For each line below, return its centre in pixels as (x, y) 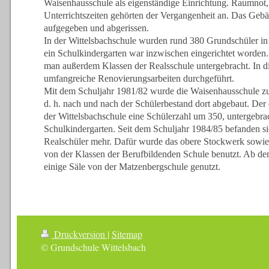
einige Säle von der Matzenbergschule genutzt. (132, 166)
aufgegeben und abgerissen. (96, 28)
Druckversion (79, 234)
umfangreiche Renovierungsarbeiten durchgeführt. (139, 78)
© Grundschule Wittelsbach (93, 247)
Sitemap (127, 234)
